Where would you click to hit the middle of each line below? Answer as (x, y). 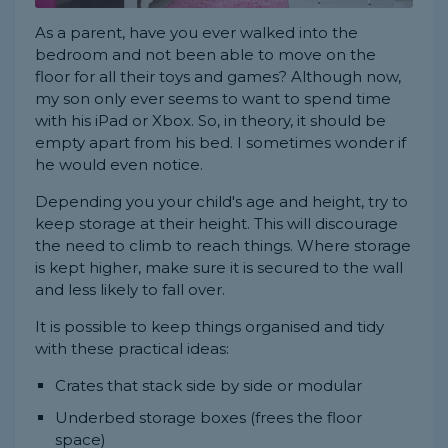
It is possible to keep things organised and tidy (209, 326)
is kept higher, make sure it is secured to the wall (219, 267)
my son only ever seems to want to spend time (213, 98)
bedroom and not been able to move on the (205, 54)
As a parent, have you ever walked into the (196, 32)
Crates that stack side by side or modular (208, 385)
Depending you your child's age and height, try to (221, 201)
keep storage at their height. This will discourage (216, 223)
